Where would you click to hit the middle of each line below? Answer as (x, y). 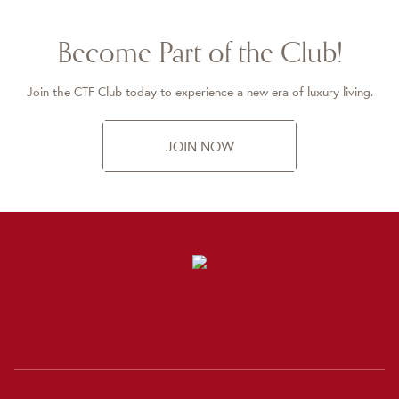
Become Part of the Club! (199, 52)
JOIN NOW (199, 146)
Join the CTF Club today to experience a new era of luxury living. (199, 92)
